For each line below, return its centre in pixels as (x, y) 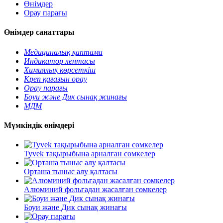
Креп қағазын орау (56, 79)
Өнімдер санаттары (39, 32)
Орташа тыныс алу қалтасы (71, 172)
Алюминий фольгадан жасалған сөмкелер (95, 190)
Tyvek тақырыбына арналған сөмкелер (90, 154)
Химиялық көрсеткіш (60, 70)
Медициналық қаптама (63, 52)
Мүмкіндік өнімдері (39, 125)
